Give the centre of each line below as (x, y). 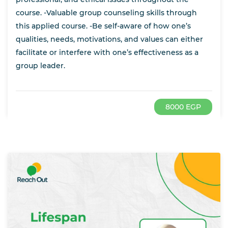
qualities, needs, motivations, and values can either (109, 39)
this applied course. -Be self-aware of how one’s (103, 26)
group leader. (40, 66)
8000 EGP (183, 107)
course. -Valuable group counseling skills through (106, 13)
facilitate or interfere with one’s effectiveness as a (107, 53)
